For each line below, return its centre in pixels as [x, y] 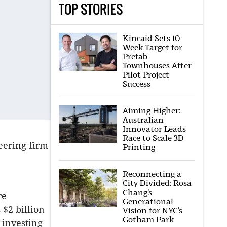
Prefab [135, 56]
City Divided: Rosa [157, 183]
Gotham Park [148, 220]
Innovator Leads [154, 129]
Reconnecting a [152, 174]
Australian [143, 120]
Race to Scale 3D [153, 138]
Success [136, 84]
